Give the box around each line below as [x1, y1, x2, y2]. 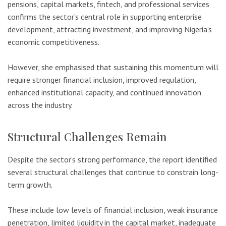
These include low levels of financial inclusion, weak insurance [8, 205, 218, 215]
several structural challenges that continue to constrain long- [8, 166, 218, 177]
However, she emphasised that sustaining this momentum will [8, 62, 218, 73]
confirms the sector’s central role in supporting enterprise [8, 11, 202, 22]
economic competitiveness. [8, 36, 99, 47]
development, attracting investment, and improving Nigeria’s [8, 24, 212, 34]
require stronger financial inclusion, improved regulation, [8, 75, 196, 85]
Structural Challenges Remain [8, 129, 167, 145]
